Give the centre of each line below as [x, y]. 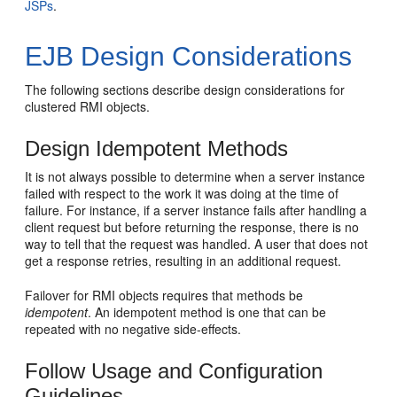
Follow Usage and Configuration [174, 371]
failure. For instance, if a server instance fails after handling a [196, 210]
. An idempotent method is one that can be [207, 312]
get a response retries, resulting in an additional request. [183, 261]
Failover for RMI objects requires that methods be [164, 295]
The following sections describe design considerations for [185, 90]
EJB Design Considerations [189, 56]
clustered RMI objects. [88, 106]
